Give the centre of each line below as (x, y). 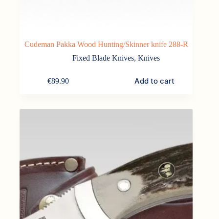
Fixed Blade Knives (103, 58)
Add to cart (154, 81)
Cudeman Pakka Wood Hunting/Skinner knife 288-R (106, 44)
